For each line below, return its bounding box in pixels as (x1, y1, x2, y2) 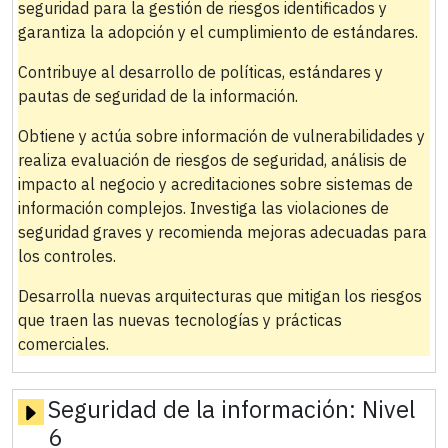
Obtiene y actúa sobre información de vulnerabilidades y (17, 125, 425, 146)
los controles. (17, 245, 116, 266)
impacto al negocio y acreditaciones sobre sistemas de (17, 173, 413, 194)
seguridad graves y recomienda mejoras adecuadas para (17, 221, 427, 242)
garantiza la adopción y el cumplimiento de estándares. (17, 21, 418, 42)
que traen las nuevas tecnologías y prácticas (17, 309, 342, 330)
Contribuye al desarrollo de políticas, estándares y (17, 61, 383, 82)
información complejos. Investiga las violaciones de (17, 197, 389, 218)
